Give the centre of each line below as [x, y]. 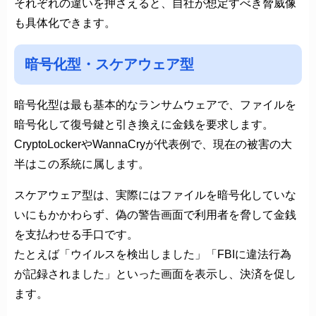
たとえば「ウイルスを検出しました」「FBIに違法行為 [153, 254]
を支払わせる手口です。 [76, 234]
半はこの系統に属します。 [82, 164]
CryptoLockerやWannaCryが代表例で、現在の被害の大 [153, 144]
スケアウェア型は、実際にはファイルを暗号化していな [155, 195]
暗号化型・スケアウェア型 [109, 64]
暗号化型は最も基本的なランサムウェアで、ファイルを [155, 104]
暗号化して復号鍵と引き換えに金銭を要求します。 [144, 124]
